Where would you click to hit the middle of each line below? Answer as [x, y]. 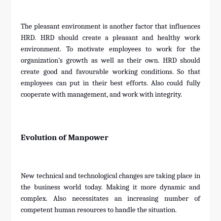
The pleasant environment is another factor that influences [110, 27]
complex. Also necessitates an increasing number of [110, 199]
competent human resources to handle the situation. [99, 210]
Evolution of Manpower [65, 137]
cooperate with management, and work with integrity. [102, 95]
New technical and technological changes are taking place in [110, 176]
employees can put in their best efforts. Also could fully [110, 83]
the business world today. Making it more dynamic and [110, 187]
